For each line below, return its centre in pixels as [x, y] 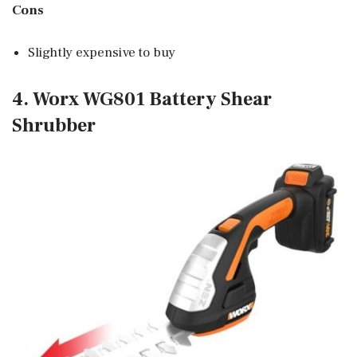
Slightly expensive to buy [102, 52]
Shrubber [54, 125]
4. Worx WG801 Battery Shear [142, 99]
